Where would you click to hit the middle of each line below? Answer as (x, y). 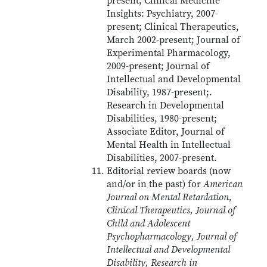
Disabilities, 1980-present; (162, 119)
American (223, 184)
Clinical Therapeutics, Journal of (171, 210)
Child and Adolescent (149, 223)
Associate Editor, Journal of (166, 132)
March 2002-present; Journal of (174, 40)
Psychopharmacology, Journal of (172, 237)
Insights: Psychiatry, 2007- (163, 14)
